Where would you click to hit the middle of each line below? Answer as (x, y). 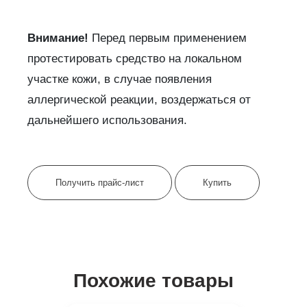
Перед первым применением (169, 38)
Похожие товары (153, 281)
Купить (217, 183)
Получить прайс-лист (100, 183)
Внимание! (60, 38)
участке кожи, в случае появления (120, 79)
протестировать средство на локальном (135, 59)
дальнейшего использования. (107, 121)
